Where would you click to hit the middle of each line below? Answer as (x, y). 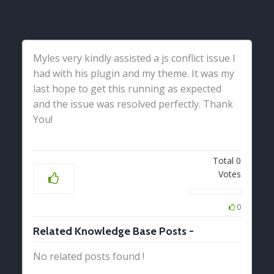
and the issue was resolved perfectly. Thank (133, 104)
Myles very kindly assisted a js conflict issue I (135, 58)
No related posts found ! (89, 256)
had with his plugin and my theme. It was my (134, 73)
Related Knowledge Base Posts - (114, 231)
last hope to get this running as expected (128, 88)
